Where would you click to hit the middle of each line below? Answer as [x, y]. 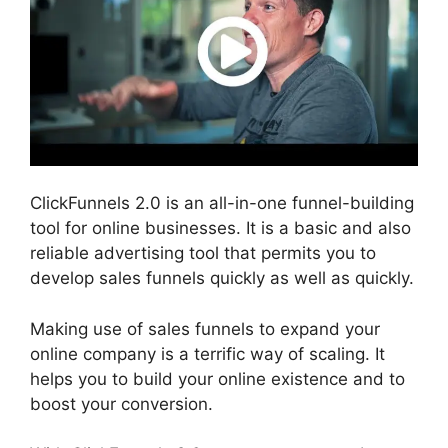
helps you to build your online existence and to [217, 378]
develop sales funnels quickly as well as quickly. [222, 278]
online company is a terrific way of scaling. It [207, 353]
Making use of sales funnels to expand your [205, 328]
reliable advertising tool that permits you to [203, 253]
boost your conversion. [121, 403]
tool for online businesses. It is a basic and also [220, 228]
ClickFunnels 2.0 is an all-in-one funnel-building [222, 203]
